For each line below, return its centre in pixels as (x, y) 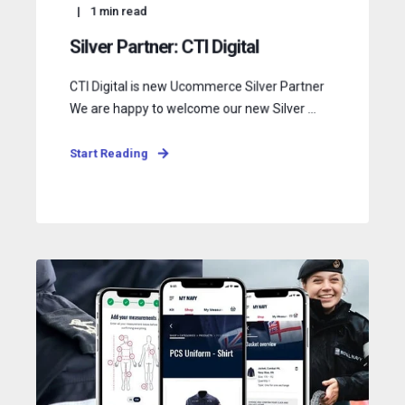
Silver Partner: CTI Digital (164, 47)
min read (123, 11)
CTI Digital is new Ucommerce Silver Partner (197, 86)
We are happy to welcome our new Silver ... (193, 108)
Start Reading (108, 153)
